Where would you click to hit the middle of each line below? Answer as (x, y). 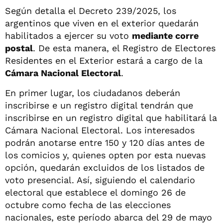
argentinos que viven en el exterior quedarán (102, 23)
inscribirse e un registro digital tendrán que (99, 105)
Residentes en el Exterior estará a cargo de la (104, 60)
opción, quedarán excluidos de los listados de (105, 167)
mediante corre (165, 35)
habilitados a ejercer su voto (68, 35)
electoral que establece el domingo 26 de (95, 192)
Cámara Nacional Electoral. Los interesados (100, 130)
